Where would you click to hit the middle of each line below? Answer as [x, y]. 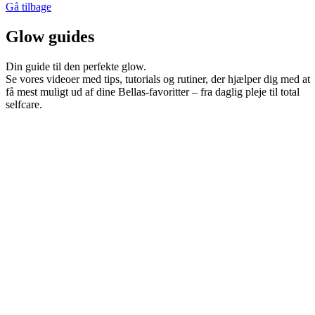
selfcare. [24, 104]
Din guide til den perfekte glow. [76, 66]
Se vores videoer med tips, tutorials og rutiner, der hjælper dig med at [158, 79]
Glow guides [50, 36]
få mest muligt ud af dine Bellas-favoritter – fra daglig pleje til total [153, 91]
